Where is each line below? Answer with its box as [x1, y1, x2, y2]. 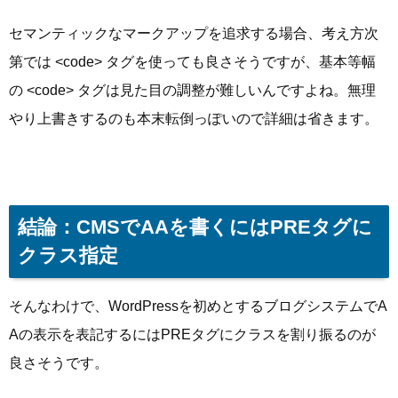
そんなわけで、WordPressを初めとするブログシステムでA [9, 298, 387, 314]
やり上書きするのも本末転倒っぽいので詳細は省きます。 [9, 111, 378, 127]
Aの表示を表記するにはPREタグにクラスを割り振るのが [9, 326, 376, 342]
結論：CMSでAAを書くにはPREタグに [18, 215, 372, 238]
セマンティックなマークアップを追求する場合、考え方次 [9, 26, 378, 42]
